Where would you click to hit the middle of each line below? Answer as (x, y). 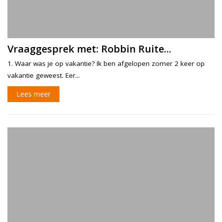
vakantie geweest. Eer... (44, 75)
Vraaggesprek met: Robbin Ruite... (89, 49)
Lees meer (33, 94)
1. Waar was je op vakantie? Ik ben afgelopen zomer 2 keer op (106, 63)
